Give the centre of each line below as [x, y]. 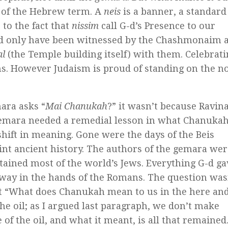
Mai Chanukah [76, 106]
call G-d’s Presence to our [157, 25]
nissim [85, 25]
